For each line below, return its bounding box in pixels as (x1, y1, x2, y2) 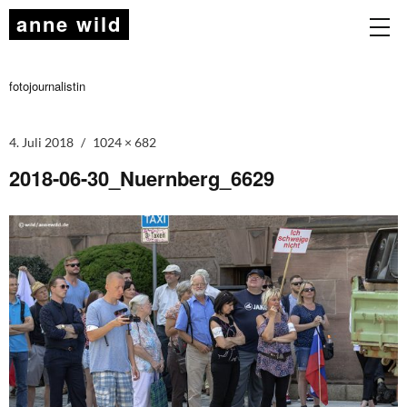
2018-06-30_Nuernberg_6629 (9, 164, 274, 193)
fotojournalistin (9, 77, 85, 94)
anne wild (16, 9, 122, 38)
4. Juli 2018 (9, 134, 74, 150)
